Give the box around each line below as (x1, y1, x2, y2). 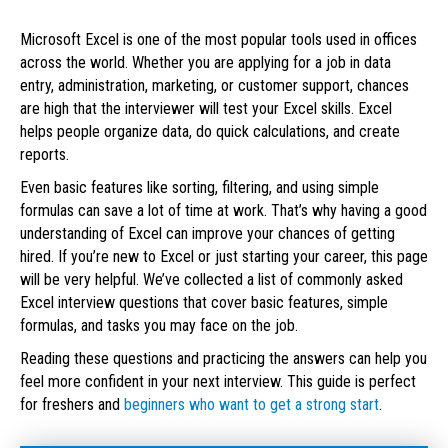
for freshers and (19, 394, 124, 414)
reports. (19, 144, 69, 164)
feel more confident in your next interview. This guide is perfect (19, 371, 416, 391)
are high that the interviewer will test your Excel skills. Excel (19, 98, 392, 118)
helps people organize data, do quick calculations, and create (19, 121, 400, 141)
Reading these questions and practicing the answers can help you (19, 348, 427, 368)
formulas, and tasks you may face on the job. (19, 315, 298, 335)
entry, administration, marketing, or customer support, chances (19, 75, 409, 95)
